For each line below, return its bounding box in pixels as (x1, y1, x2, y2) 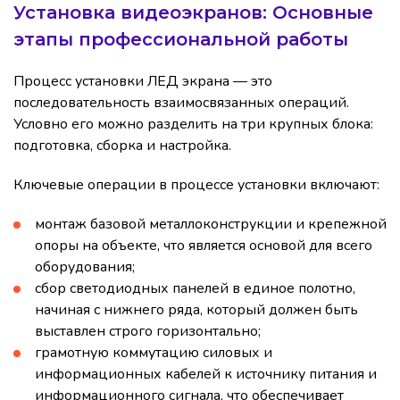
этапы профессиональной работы (13, 29, 348, 51)
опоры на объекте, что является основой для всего (35, 236, 372, 256)
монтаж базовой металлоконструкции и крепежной (35, 214, 387, 235)
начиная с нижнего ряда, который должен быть (35, 300, 358, 321)
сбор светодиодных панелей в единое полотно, (35, 279, 355, 299)
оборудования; (35, 257, 135, 278)
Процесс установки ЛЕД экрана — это (13, 71, 272, 92)
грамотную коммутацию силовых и (35, 343, 272, 363)
